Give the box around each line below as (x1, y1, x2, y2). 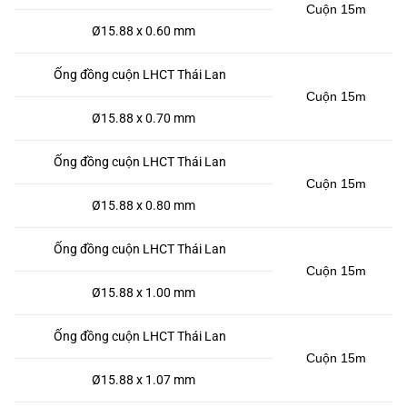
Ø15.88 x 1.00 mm (91, 285, 195, 301)
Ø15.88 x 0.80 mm (91, 198, 195, 213)
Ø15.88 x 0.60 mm (91, 24, 195, 39)
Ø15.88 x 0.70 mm (91, 111, 195, 126)
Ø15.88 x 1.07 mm (91, 372, 195, 388)
